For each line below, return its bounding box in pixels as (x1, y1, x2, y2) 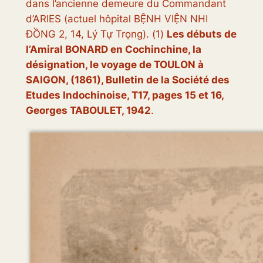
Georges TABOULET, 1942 (25, 104, 151, 117)
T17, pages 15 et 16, (131, 89, 224, 102)
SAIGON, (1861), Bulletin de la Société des (25, 74, 230, 86)
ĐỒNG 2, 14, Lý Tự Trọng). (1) (25, 28, 167, 41)
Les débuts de (166, 28, 237, 41)
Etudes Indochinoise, (25, 89, 131, 102)
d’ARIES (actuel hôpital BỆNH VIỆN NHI (25, 13, 208, 25)
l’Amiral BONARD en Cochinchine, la (25, 43, 201, 56)
